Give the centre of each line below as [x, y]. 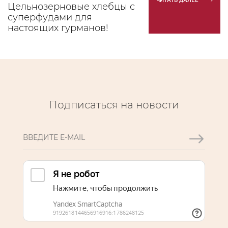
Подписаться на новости [114, 105]
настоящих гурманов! [58, 28]
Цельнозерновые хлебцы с [71, 7]
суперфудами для [50, 17]
